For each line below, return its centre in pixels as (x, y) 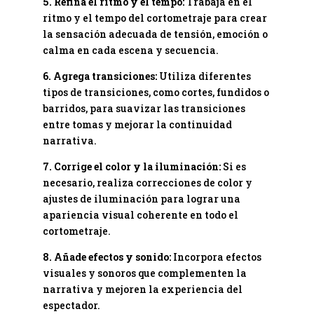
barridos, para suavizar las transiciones (144, 108)
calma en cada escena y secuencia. (130, 50)
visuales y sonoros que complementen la (144, 273)
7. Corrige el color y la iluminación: (131, 166)
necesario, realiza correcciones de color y (147, 182)
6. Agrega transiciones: (100, 76)
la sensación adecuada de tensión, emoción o (155, 34)
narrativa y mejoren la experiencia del (142, 289)
